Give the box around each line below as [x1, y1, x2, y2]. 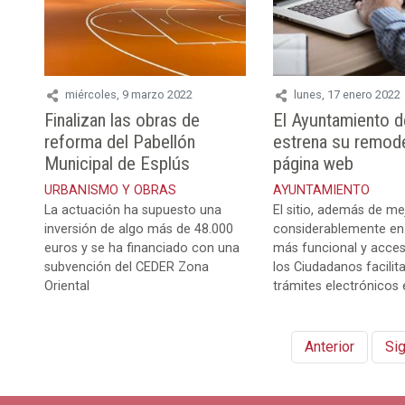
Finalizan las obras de [44, 108, 200, 131]
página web [273, 152, 354, 174]
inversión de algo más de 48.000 [44, 221, 233, 237]
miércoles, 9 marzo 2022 [65, 88, 193, 102]
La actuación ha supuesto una [44, 202, 221, 218]
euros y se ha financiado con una [44, 240, 240, 256]
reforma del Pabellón [44, 130, 195, 153]
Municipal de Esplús [44, 152, 190, 174]
